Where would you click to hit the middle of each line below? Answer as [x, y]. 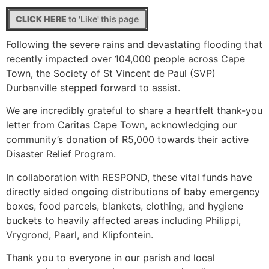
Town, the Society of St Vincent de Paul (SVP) [111, 73]
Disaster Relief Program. [61, 154]
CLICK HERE [41, 19]
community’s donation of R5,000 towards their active [127, 140]
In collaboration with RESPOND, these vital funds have [129, 177]
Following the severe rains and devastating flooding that [134, 44]
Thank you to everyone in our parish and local [110, 258]
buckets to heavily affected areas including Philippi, [123, 220]
